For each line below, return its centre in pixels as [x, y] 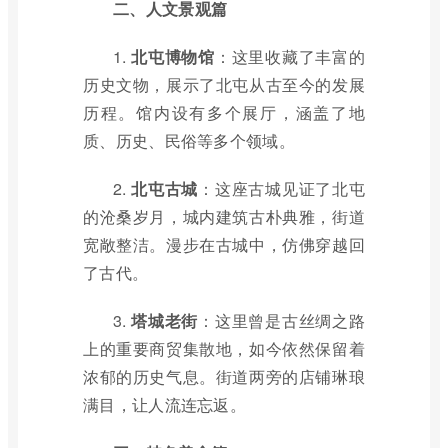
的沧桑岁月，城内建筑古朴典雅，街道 [224, 216]
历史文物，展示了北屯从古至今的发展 [224, 84]
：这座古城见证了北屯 [281, 188]
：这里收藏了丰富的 [290, 56]
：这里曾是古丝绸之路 [281, 320]
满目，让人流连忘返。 [165, 404]
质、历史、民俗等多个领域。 [189, 140]
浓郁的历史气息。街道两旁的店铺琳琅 [224, 376]
